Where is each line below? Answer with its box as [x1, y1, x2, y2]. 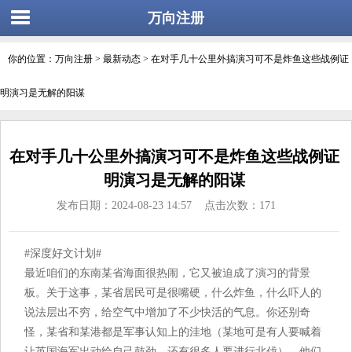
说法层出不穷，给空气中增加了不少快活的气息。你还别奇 [24, 306, 310, 318]
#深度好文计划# [24, 247, 101, 259]
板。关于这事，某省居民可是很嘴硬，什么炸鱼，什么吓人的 [24, 287, 321, 299]
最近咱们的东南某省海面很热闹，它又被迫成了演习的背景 [24, 267, 310, 279]
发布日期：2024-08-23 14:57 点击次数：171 [57, 200, 276, 211]
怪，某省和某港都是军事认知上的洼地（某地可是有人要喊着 [24, 326, 321, 338]
